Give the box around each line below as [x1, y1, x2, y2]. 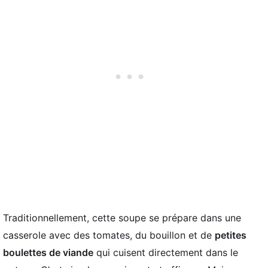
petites [215, 229, 246, 241]
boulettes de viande [3, 246, 93, 258]
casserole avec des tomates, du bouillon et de [3, 229, 215, 241]
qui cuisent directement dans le [93, 246, 238, 258]
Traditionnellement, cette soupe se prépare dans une [3, 211, 241, 224]
